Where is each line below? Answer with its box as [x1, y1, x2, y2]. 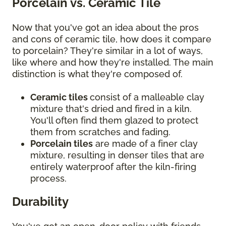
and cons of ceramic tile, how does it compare [12, 34, 211, 45]
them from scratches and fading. [30, 127, 173, 138]
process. [30, 173, 69, 184]
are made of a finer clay [93, 138, 198, 149]
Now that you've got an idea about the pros [12, 22, 199, 33]
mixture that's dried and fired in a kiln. [30, 103, 192, 115]
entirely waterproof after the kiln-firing [30, 161, 196, 173]
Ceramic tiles [30, 92, 90, 103]
